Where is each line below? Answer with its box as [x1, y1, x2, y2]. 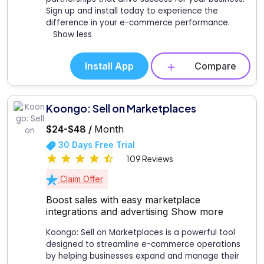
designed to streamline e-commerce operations [46, 238, 240, 250]
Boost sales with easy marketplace [46, 193, 200, 206]
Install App [85, 60, 134, 72]
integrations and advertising [46, 205, 171, 217]
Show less [53, 29, 92, 41]
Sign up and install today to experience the [46, 5, 218, 17]
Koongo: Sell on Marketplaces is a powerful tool [46, 226, 235, 238]
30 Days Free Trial [56, 140, 135, 150]
